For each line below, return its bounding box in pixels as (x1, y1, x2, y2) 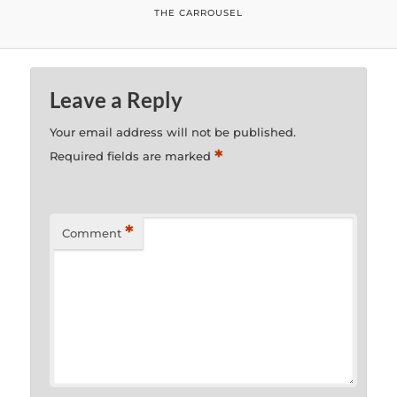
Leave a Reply (50, 86, 183, 113)
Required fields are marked (50, 148, 215, 163)
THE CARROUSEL (154, 6, 243, 19)
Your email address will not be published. (50, 124, 297, 139)
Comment (62, 225, 122, 240)
